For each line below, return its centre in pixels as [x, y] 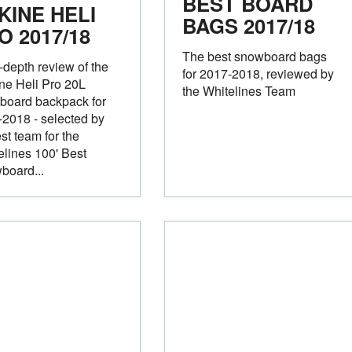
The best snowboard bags [254, 56]
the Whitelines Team [238, 90]
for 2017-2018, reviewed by [258, 73]
